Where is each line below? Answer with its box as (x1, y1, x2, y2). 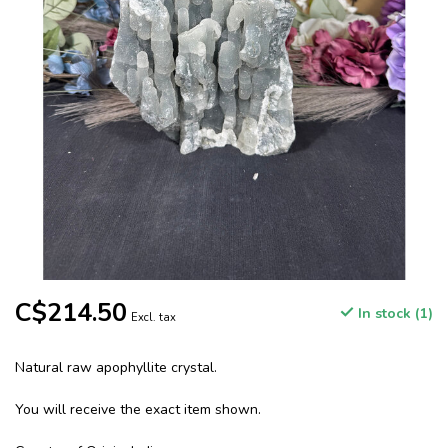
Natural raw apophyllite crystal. (15, 358, 217, 378)
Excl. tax (131, 310, 176, 326)
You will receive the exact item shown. (15, 400, 261, 420)
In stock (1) (354, 304, 433, 324)
